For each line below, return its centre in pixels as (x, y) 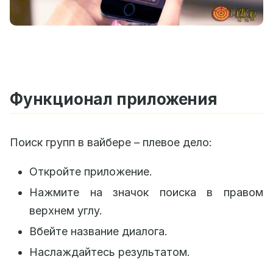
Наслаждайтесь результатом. (110, 252)
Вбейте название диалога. (98, 232)
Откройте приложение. (91, 172)
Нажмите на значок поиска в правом (146, 193)
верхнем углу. (66, 211)
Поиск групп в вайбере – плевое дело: (111, 143)
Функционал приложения (114, 99)
